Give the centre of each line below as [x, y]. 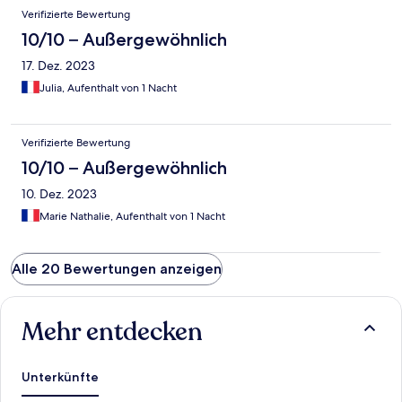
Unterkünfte [60, 377]
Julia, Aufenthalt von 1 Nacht [108, 88]
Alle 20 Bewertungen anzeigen [117, 269]
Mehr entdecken [112, 332]
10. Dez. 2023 [59, 194]
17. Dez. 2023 [58, 66]
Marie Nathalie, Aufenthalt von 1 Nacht [132, 217]
